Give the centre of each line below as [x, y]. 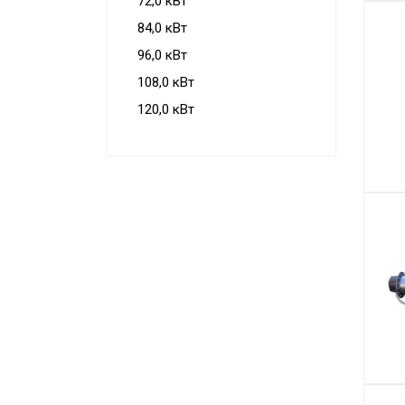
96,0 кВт [162, 55]
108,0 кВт [166, 82]
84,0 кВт [162, 28]
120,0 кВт [166, 109]
